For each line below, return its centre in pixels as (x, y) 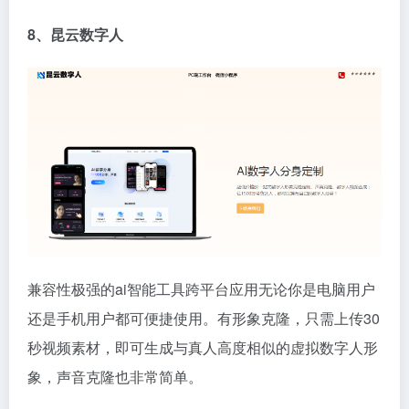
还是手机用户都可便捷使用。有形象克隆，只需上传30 (204, 318)
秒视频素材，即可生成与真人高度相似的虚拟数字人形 (203, 347)
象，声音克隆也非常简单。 (115, 376)
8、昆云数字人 (75, 34)
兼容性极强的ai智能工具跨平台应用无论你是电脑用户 (201, 288)
